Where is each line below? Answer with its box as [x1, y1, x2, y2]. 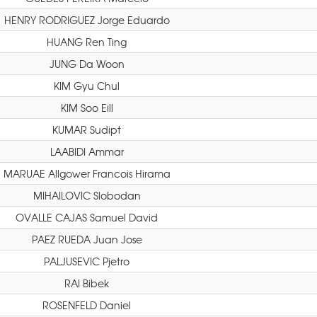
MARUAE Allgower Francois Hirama [3, 166, 171, 180]
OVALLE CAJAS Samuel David [16, 210, 158, 224]
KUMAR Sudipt [52, 122, 121, 137]
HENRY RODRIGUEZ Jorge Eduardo [4, 13, 170, 27]
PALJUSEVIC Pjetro [44, 254, 129, 268]
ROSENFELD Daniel [42, 298, 131, 312]
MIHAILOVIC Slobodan [33, 188, 141, 202]
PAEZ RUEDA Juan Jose [31, 232, 142, 246]
